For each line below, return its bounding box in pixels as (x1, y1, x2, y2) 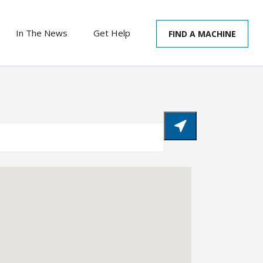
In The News (16, 27, 68, 39)
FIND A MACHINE (168, 28, 236, 40)
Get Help (93, 27, 130, 39)
